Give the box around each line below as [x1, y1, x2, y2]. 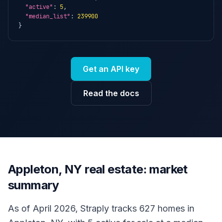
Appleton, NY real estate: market [8, 162, 188, 176]
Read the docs [83, 88, 139, 98]
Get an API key [83, 64, 139, 74]
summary [8, 178, 59, 192]
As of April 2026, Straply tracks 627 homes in [8, 203, 194, 214]
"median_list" [25, 12, 70, 20]
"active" [25, 3, 53, 11]
